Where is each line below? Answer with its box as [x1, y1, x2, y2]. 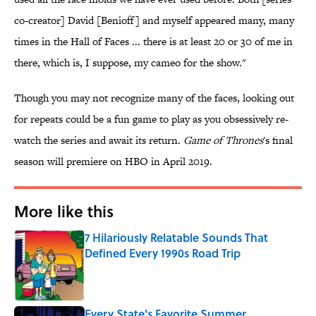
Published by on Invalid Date [84, 260, 199, 274]
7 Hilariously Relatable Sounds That [85, 229, 268, 246]
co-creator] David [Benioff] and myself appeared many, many [14, 13, 294, 28]
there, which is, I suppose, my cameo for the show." [14, 55, 246, 71]
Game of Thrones [183, 133, 263, 148]
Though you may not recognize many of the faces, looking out [14, 90, 294, 106]
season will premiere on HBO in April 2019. [14, 154, 212, 169]
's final [263, 133, 293, 148]
